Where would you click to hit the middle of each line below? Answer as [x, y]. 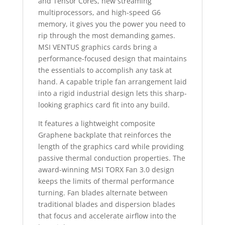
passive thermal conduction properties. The [111, 158]
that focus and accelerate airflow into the [107, 216]
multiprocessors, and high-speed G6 [99, 12]
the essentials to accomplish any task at [105, 70]
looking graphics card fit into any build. [104, 105]
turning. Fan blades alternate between [103, 193]
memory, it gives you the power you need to [111, 24]
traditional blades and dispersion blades [106, 204]
